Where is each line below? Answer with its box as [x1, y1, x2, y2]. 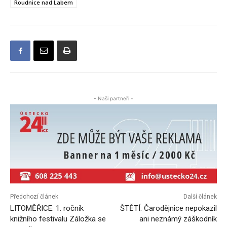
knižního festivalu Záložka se [10, 214, 106, 224]
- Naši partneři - [94, 95, 133, 102]
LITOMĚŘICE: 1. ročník [10, 204, 84, 213]
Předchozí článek [10, 193, 58, 201]
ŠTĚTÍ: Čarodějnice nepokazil [120, 204, 217, 213]
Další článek [183, 193, 217, 201]
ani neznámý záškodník [139, 214, 217, 224]
